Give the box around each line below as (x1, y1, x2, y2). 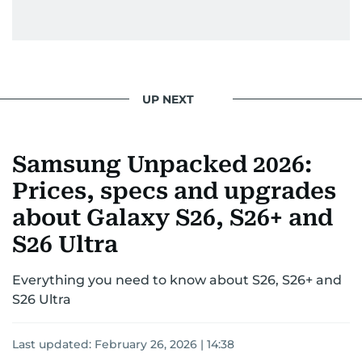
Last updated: (12, 337, 95, 351)
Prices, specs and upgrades (12, 178, 336, 204)
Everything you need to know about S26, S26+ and (12, 272, 342, 288)
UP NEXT (142, 91, 194, 107)
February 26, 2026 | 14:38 (95, 337, 234, 351)
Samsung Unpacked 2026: (12, 151, 312, 178)
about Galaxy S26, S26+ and (12, 204, 333, 231)
